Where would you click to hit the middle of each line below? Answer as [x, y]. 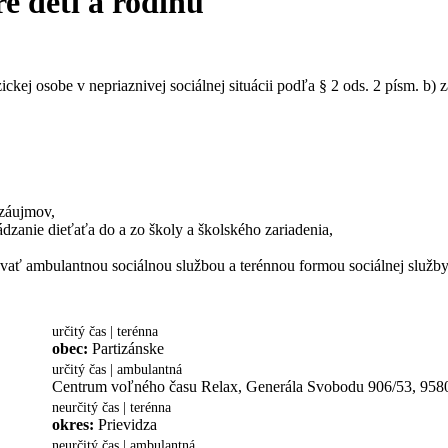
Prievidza [127, 424]
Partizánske [128, 348]
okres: [75, 424]
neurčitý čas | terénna [111, 407]
